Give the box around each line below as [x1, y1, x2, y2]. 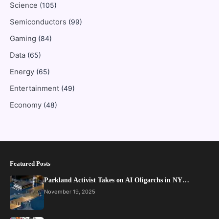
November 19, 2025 [44, 188, 95, 195]
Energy [10, 67, 36, 76]
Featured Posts [10, 159, 50, 167]
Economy [10, 100, 44, 109]
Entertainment [10, 84, 61, 93]
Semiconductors [10, 17, 68, 26]
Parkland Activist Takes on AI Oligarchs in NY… [44, 176, 189, 184]
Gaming [10, 34, 38, 43]
